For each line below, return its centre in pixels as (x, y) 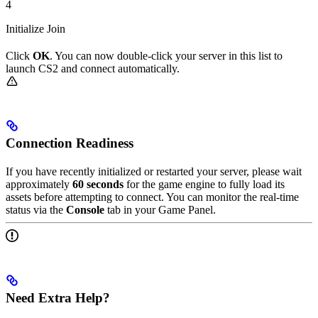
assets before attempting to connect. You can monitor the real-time (152, 197)
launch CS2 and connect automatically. (93, 68)
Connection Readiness (70, 143)
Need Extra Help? (58, 297)
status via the (36, 210)
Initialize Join (35, 28)
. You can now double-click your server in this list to (166, 55)
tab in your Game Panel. (160, 210)
